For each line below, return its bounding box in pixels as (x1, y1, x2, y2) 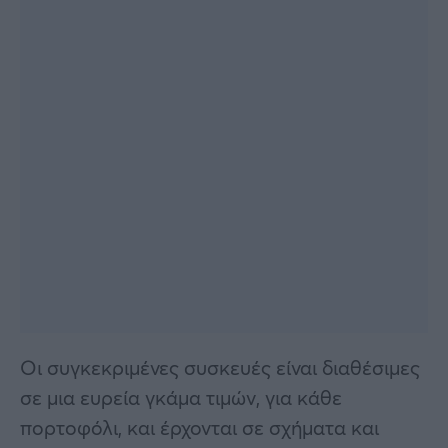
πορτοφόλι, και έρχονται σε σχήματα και (20, 413, 379, 441)
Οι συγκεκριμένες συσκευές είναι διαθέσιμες (20, 353, 420, 381)
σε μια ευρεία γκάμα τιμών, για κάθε (20, 383, 342, 411)
